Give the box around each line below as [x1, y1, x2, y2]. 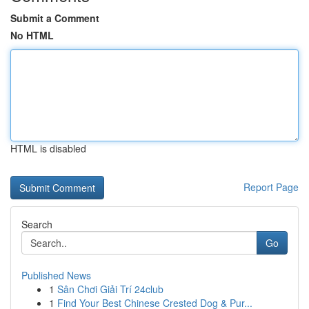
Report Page [243, 180, 299, 194]
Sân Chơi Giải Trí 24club [57, 282, 163, 296]
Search [21, 217, 52, 231]
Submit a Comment [10, 11, 99, 25]
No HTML [10, 28, 54, 42]
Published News [21, 268, 91, 282]
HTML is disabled [10, 141, 86, 155]
